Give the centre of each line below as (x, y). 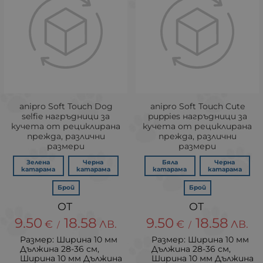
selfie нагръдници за (66, 116)
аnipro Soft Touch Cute (197, 106)
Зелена (38, 162)
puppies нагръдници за (197, 116)
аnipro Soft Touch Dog (66, 106)
